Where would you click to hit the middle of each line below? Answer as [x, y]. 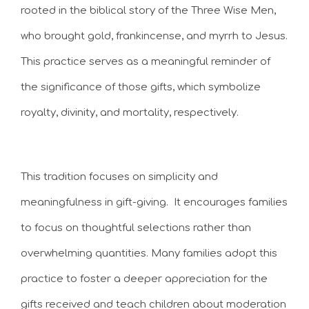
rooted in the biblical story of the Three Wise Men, [148, 11]
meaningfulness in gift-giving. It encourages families [154, 202]
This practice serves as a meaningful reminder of [146, 62]
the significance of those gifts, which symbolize [141, 87]
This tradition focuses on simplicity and [119, 177]
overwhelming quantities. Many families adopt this [149, 253]
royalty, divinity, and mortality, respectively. [131, 113]
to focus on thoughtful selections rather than [136, 228]
